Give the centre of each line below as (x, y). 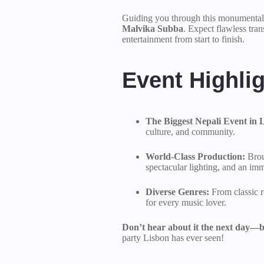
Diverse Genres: (177, 192)
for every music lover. (186, 202)
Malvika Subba (153, 29)
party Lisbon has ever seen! (173, 238)
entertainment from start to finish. (183, 39)
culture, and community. (190, 132)
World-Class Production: (195, 156)
